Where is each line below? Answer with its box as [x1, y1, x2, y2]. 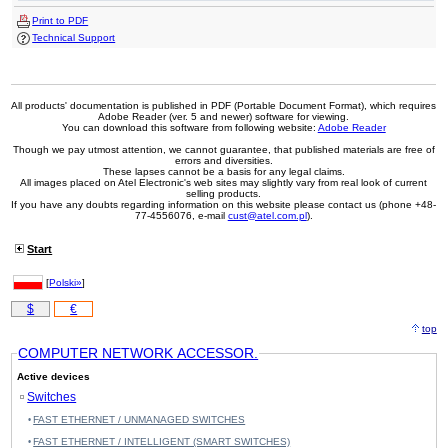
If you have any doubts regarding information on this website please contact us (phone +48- [11, 199, 437, 211]
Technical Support [32, 32, 116, 44]
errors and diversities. [174, 155, 273, 167]
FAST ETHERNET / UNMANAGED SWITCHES [33, 414, 246, 426]
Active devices [17, 371, 91, 383]
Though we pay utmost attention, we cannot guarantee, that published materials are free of [12, 144, 435, 156]
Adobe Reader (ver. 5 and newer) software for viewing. [98, 111, 350, 123]
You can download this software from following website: [61, 122, 318, 134]
